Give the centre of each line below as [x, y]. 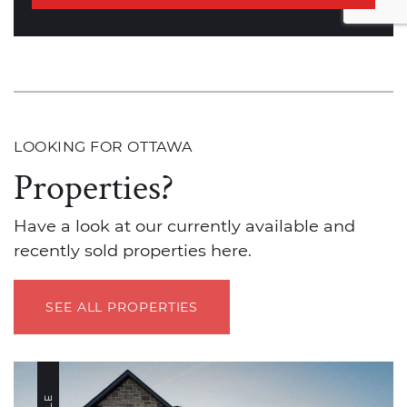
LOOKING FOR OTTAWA [103, 146]
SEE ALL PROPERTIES [122, 307]
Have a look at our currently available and [184, 226]
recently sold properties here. [133, 251]
